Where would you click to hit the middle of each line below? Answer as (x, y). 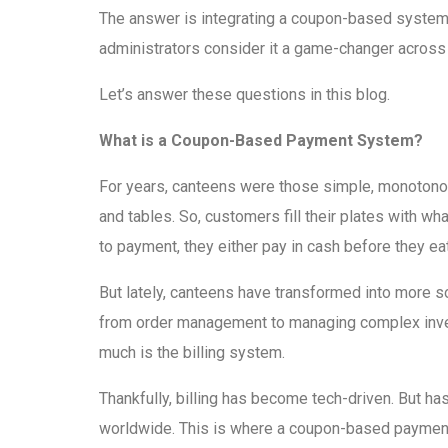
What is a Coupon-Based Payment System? (261, 141)
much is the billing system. (192, 353)
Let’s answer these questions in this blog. (244, 95)
